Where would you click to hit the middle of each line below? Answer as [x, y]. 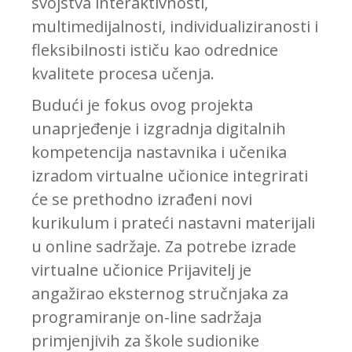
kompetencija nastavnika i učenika [159, 152]
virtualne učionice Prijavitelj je [141, 270]
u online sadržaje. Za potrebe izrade [164, 247]
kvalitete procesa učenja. [123, 74]
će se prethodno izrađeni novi [142, 200]
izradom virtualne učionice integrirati [170, 176]
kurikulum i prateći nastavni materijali [173, 223]
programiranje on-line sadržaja [147, 317]
